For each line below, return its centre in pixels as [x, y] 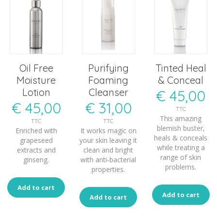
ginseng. [36, 160]
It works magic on [108, 131]
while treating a [181, 148]
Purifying [108, 68]
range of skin [181, 157]
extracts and [36, 150]
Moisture [36, 80]
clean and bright [108, 150]
